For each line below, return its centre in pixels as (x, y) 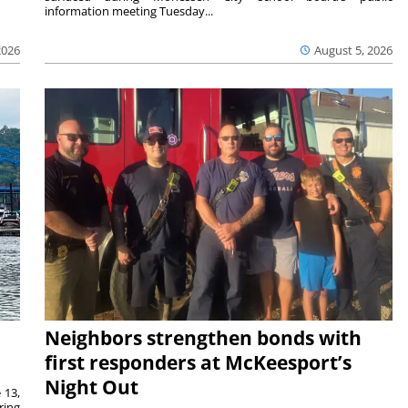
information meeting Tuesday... (128, 11)
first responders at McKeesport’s (198, 362)
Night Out (91, 387)
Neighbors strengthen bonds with (203, 337)
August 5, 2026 (354, 51)
